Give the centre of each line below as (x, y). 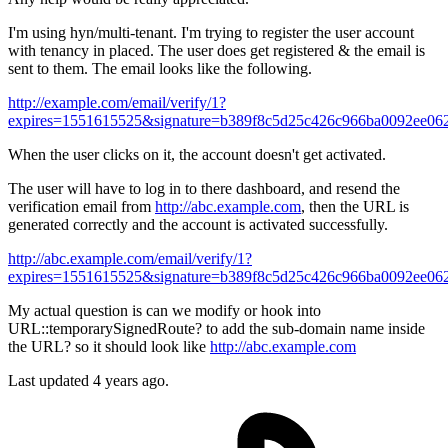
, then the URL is (355, 207)
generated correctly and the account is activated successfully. (198, 225)
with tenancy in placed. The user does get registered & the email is (216, 51)
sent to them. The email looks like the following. (160, 69)
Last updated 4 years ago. (88, 381)
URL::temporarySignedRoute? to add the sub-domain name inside (216, 329)
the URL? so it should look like (109, 347)
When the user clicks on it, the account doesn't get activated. (197, 155)
